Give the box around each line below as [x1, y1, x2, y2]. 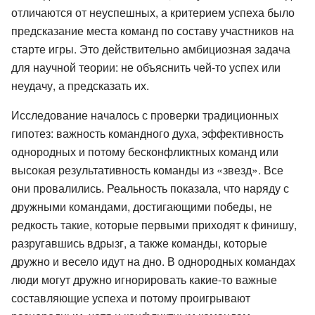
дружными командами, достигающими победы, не [11, 198, 272, 214]
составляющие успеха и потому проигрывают [11, 289, 250, 306]
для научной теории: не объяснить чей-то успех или [11, 58, 281, 75]
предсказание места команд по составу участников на [11, 22, 294, 39]
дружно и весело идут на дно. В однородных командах [11, 252, 295, 269]
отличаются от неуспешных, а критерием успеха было [11, 4, 295, 20]
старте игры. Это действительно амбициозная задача [11, 40, 290, 57]
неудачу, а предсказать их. [11, 77, 149, 94]
